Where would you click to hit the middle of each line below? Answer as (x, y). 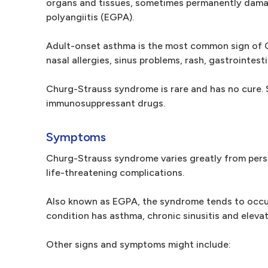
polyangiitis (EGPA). (90, 17)
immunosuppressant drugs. (106, 103)
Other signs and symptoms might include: (138, 244)
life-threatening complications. (115, 173)
